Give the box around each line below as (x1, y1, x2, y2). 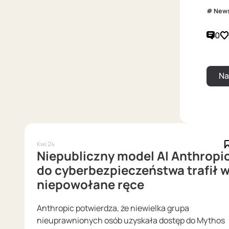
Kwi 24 (37, 140, 55, 149)
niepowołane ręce (37, 176, 144, 193)
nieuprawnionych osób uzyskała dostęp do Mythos (37, 214, 225, 226)
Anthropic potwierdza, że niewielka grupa (37, 202, 189, 214)
